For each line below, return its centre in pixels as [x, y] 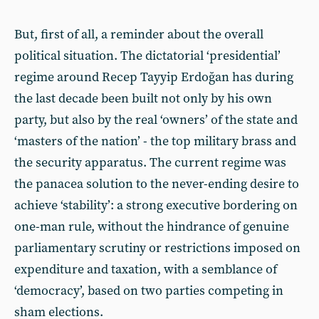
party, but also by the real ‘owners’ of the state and [156, 120]
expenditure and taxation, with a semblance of [146, 270]
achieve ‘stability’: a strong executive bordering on [156, 205]
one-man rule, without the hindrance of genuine [152, 227]
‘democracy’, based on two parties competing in [149, 291]
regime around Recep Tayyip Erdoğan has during [154, 77]
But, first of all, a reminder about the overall [139, 35]
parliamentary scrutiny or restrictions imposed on [157, 248]
